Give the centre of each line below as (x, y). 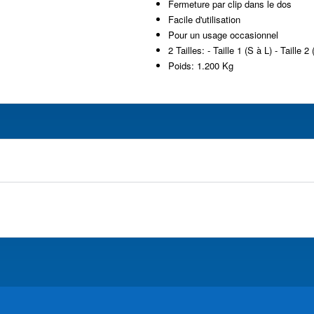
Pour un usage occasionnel (223, 34)
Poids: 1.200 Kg (201, 65)
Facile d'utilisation (204, 19)
